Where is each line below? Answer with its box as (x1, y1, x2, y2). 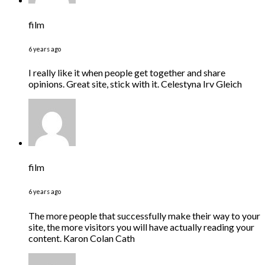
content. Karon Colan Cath (28, 232, 135, 244)
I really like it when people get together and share (28, 67, 225, 79)
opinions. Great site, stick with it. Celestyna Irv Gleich (28, 78, 242, 90)
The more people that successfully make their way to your (28, 209, 260, 221)
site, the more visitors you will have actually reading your (28, 221, 254, 232)
